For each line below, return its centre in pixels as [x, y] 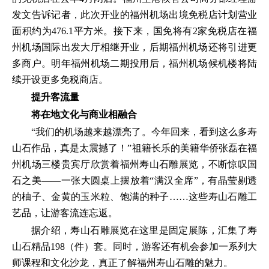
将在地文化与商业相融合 [84, 114]
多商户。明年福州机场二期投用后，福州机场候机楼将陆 [134, 63]
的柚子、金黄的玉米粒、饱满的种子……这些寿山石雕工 [134, 196]
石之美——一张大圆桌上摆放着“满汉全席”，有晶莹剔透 [134, 180]
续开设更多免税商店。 [60, 79]
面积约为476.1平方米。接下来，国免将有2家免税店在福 [134, 31]
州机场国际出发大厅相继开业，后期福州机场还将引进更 [134, 47]
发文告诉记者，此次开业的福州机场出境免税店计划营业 [134, 14]
